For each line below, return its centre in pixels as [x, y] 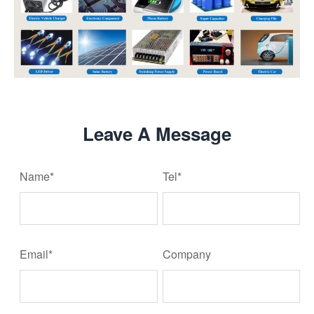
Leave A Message [157, 134]
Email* [36, 254]
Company [187, 254]
